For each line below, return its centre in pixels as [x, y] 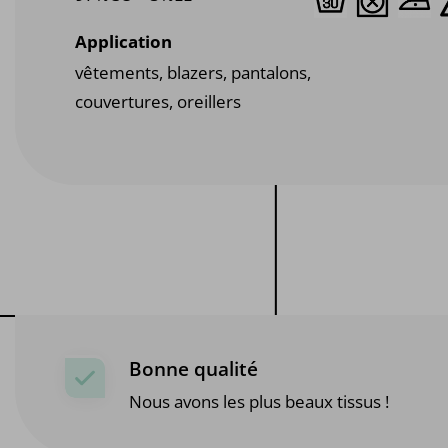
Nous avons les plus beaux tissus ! [259, 401]
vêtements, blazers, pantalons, [193, 73]
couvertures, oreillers [158, 102]
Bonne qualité [194, 368]
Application [123, 41]
